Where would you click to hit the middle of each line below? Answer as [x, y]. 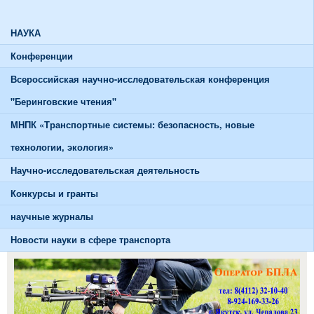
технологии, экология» [62, 147]
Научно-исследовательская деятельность [105, 170]
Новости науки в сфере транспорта [90, 239]
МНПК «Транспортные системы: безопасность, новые [132, 124]
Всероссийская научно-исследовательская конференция [140, 79]
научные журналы [52, 216]
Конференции [42, 56]
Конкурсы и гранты [54, 193]
